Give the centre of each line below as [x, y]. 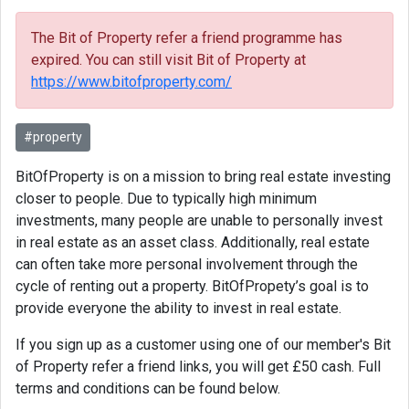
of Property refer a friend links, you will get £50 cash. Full [198, 367]
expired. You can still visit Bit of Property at [168, 60]
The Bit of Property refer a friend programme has [187, 38]
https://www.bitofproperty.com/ [131, 82]
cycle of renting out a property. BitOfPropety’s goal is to [192, 286]
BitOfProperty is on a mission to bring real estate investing [203, 177]
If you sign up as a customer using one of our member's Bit [203, 345]
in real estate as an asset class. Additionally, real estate [193, 242]
